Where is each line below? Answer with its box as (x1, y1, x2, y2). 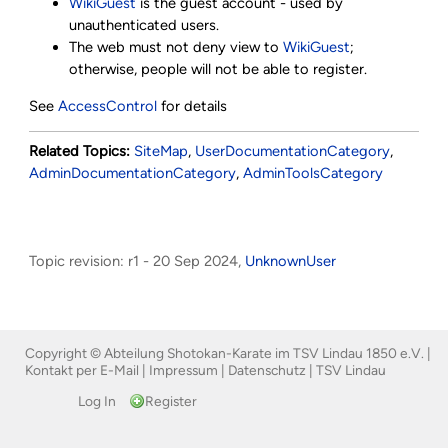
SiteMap (134, 141, 189, 160)
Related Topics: (29, 141, 131, 160)
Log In (78, 392, 116, 409)
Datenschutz (228, 362, 306, 379)
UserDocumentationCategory (195, 141, 391, 160)
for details (157, 96, 228, 115)
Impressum (149, 362, 218, 379)
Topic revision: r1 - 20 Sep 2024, (29, 251, 246, 270)
